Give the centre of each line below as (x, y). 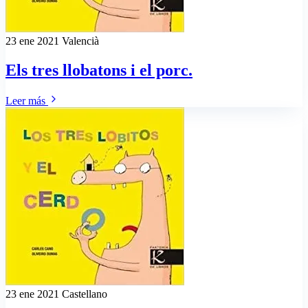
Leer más (27, 100)
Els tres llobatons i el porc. (99, 70)
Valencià (80, 41)
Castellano (85, 294)
